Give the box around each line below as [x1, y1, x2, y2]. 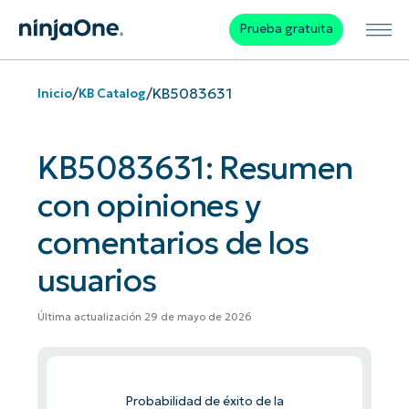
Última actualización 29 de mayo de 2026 [37, 310, 252, 324]
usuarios [37, 260, 157, 300]
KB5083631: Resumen [37, 148, 353, 188]
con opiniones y [37, 185, 261, 225]
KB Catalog [78, 85, 146, 101]
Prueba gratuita [238, 21, 333, 37]
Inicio [37, 85, 72, 101]
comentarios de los [37, 223, 309, 263]
